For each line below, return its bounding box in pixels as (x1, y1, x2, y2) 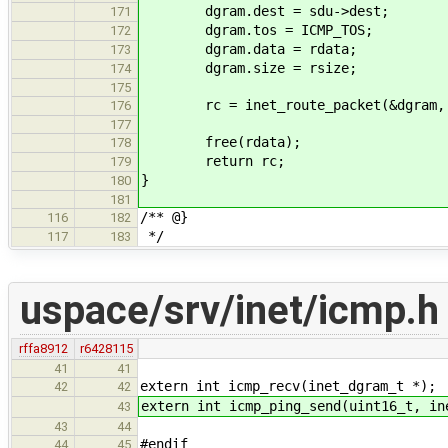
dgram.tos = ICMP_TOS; (141, 22, 373, 39)
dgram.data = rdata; (141, 41, 357, 58)
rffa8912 (18, 341, 68, 357)
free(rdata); (141, 134, 301, 151)
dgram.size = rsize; (141, 60, 357, 77)
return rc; (141, 153, 285, 170)
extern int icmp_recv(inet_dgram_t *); (140, 378, 436, 395)
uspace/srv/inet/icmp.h (19, 286, 439, 334)
